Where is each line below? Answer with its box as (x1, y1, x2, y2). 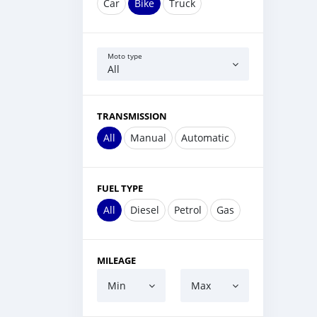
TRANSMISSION (97, 110, 167, 122)
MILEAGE (97, 254, 136, 267)
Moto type (108, 52, 142, 61)
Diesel (130, 203, 159, 217)
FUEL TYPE (97, 182, 143, 195)
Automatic (181, 131, 229, 144)
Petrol (174, 203, 202, 217)
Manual (130, 131, 166, 144)
